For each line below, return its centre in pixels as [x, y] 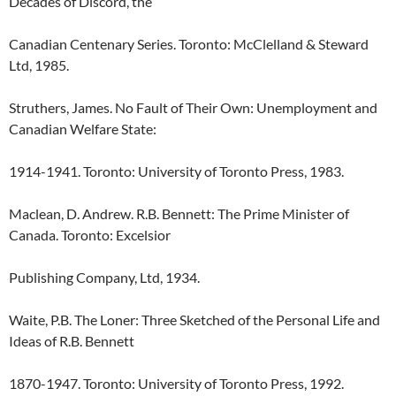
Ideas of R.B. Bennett [73, 341]
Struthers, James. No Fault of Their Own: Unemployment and [193, 107]
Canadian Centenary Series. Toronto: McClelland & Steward [189, 44]
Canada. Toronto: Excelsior [91, 235]
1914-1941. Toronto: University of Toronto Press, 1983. [178, 171]
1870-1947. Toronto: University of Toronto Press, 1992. [176, 383]
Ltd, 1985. [39, 65]
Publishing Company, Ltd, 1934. [104, 277]
